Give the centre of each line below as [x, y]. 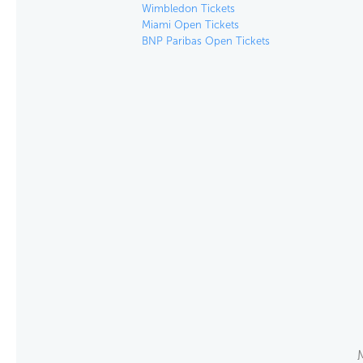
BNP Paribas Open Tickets [205, 41]
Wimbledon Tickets [188, 9]
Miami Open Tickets [190, 25]
